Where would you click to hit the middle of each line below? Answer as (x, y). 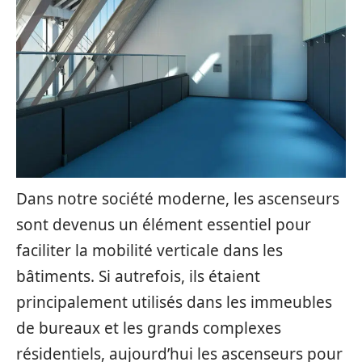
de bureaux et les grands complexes (149, 328)
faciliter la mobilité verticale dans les (149, 250)
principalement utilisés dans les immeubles (174, 302)
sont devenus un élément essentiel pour (164, 225)
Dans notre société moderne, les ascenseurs (178, 199)
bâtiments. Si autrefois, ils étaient (138, 276)
